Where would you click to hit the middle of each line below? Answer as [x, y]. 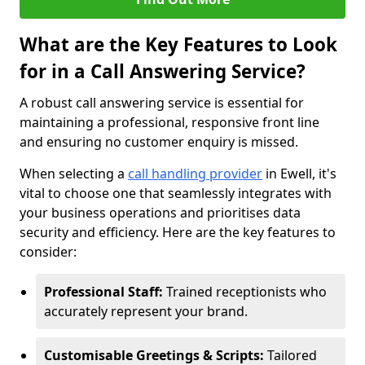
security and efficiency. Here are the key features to [178, 232]
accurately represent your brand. [146, 311]
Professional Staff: [103, 292]
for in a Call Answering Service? [163, 71]
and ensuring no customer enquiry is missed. [159, 142]
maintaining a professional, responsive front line [169, 122]
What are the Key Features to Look [178, 44]
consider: [48, 252]
